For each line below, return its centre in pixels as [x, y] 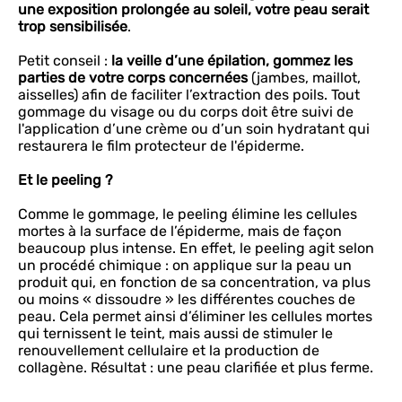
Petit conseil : [65, 61]
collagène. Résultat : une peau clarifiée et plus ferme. [196, 367]
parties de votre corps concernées [133, 78]
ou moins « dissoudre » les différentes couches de [187, 299]
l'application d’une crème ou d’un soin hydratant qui [194, 129]
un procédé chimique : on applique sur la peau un [185, 265]
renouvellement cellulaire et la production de [169, 350]
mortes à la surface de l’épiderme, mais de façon [180, 231]
